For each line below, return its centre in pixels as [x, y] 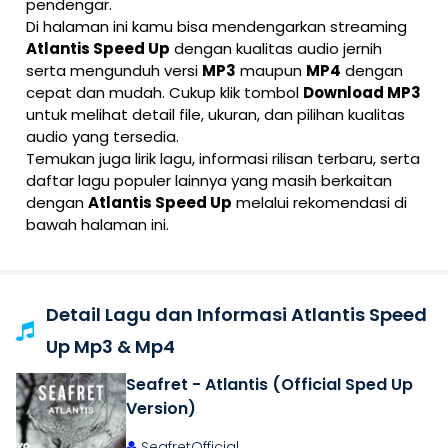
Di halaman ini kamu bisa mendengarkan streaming [216, 26]
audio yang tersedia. [102, 136]
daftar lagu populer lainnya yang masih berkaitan [209, 180]
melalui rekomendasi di [319, 202]
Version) [161, 408]
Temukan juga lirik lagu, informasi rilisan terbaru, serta [223, 158]
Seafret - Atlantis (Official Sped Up [269, 384]
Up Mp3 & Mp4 [110, 346]
